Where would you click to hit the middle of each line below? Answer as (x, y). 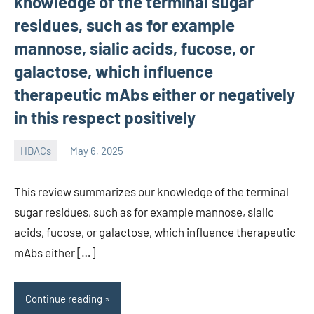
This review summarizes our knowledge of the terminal (151, 192)
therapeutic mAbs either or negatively (155, 95)
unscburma (39, 159)
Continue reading (64, 298)
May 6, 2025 (97, 150)
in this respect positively (105, 118)
